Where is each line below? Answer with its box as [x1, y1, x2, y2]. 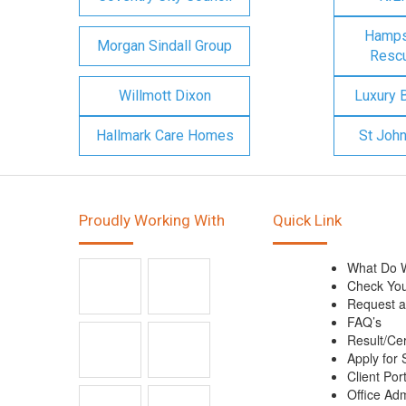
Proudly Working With [79, 211, 225, 229]
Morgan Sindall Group [97, 37, 232, 54]
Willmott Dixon [118, 87, 211, 104]
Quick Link [273, 211, 342, 229]
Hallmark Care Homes [95, 127, 234, 144]
